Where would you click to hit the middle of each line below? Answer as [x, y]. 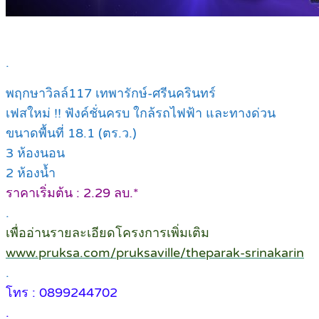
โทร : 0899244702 [62, 293]
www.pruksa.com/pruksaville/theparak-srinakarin [155, 253]
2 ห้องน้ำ [31, 173]
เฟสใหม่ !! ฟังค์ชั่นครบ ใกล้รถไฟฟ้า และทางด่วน [141, 114]
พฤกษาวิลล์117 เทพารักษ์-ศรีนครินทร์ [111, 94]
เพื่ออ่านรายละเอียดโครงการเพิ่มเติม [108, 233]
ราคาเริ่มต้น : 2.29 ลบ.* [72, 193]
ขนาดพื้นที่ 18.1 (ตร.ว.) [71, 134]
